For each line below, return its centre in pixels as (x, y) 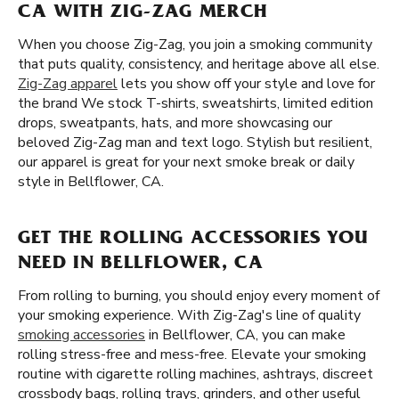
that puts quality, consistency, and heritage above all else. (199, 64)
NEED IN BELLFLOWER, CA (141, 265)
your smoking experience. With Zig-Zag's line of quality (189, 315)
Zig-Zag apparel (68, 84)
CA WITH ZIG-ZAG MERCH (143, 13)
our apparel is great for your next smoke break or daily (186, 162)
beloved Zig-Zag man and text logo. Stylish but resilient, (195, 142)
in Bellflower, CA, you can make (245, 335)
